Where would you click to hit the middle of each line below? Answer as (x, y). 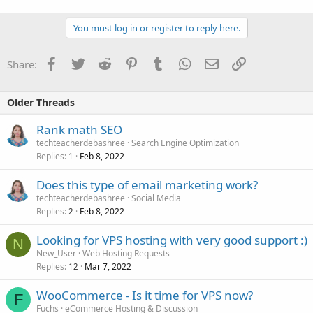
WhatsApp (216, 63)
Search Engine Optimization (185, 143)
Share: (22, 64)
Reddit (126, 63)
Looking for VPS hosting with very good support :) (172, 240)
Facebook (81, 63)
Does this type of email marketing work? (147, 184)
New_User (56, 253)
